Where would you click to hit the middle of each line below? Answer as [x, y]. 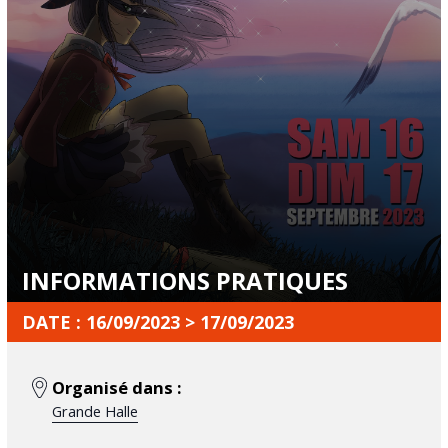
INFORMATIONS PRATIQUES [184, 281]
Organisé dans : [116, 387]
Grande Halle [94, 411]
